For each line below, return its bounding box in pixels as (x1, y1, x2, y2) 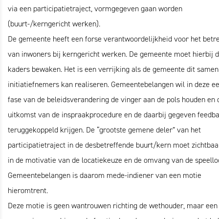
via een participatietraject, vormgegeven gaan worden (8, 4, 182, 13)
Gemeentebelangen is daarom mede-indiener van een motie (8, 171, 201, 180)
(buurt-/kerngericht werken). (8, 19, 100, 28)
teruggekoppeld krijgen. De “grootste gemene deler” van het (8, 125, 201, 134)
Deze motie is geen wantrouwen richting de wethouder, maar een (8, 201, 218, 210)
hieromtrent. (8, 186, 48, 195)
